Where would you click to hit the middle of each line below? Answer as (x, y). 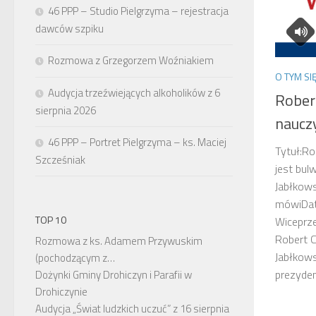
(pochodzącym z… (75, 258)
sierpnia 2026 (66, 110)
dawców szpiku (69, 29)
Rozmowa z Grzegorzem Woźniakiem (131, 60)
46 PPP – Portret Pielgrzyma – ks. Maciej (137, 142)
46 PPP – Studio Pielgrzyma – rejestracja (138, 11)
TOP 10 (51, 220)
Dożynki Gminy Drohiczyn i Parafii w (114, 275)
